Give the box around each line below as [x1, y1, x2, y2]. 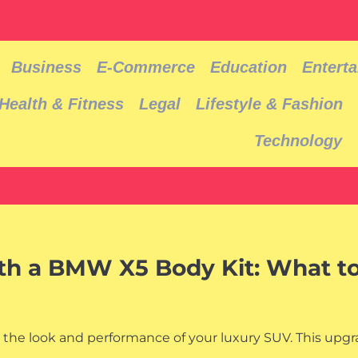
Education [210, 58, 288, 76]
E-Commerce [97, 58, 196, 76]
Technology [253, 132, 342, 149]
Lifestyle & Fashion [196, 95, 344, 113]
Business [11, 58, 82, 76]
